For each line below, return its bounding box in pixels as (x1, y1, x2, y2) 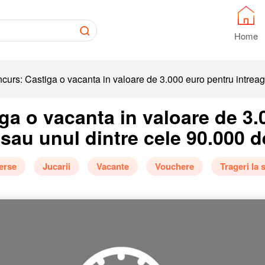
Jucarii (42, 160, 70, 173)
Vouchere (154, 160, 194, 173)
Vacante (96, 160, 129, 173)
